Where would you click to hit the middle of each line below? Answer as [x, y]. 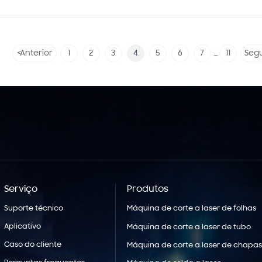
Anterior [36, 54]
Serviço [20, 189]
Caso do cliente [32, 244]
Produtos [148, 189]
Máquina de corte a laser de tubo [189, 227]
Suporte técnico [33, 208]
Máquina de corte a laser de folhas [192, 209]
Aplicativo [22, 226]
